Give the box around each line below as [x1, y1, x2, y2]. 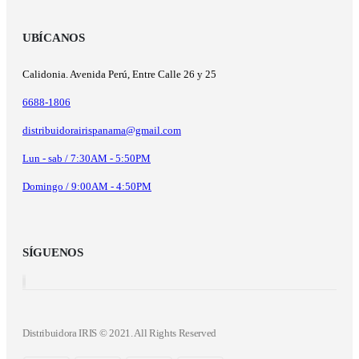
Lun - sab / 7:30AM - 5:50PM [22, 151, 151, 164]
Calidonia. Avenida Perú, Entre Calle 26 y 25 [22, 67, 216, 80]
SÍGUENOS [22, 245, 83, 259]
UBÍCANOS [22, 30, 85, 44]
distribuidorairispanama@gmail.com [22, 123, 181, 136]
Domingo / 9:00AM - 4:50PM [22, 179, 151, 192]
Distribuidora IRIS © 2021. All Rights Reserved [22, 326, 217, 339]
